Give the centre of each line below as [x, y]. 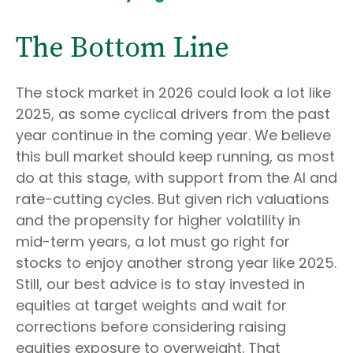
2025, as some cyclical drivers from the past [173, 114]
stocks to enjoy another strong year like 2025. [176, 263]
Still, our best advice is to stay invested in [160, 284]
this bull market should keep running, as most [175, 157]
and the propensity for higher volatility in [158, 221]
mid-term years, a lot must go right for [153, 242]
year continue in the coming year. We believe [173, 136]
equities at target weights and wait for [151, 306]
